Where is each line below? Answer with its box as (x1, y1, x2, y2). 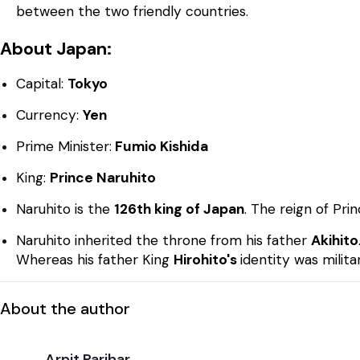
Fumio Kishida (112, 137, 208, 155)
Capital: (16, 74, 67, 92)
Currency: (16, 105, 83, 124)
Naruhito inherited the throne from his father (16, 231, 311, 249)
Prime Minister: (16, 137, 112, 155)
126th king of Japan (114, 199, 244, 218)
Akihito (311, 231, 358, 249)
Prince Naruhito (50, 168, 156, 186)
